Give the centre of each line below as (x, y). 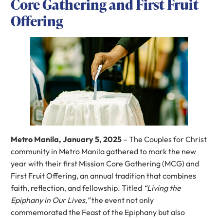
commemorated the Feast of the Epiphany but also (98, 212)
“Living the (163, 188)
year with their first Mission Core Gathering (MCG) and (105, 163)
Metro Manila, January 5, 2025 (66, 139)
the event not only (122, 200)
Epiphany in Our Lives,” (51, 200)
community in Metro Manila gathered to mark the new (104, 151)
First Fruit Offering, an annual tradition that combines (104, 175)
